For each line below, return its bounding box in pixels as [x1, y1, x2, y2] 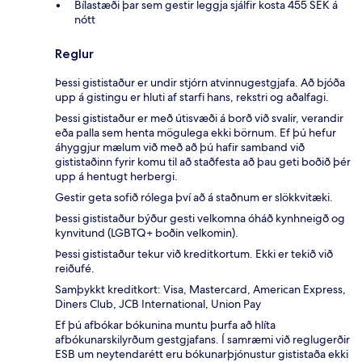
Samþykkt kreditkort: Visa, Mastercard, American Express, [55, 282, 346, 297]
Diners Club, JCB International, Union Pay [55, 297, 261, 312]
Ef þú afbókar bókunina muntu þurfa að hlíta [55, 318, 276, 333]
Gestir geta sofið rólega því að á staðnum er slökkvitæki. [55, 190, 333, 205]
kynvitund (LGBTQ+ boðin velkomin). [55, 225, 238, 241]
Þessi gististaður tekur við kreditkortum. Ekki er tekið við [55, 246, 333, 262]
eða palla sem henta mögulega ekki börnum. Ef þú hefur [55, 125, 336, 141]
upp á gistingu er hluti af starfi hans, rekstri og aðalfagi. [55, 90, 329, 105]
